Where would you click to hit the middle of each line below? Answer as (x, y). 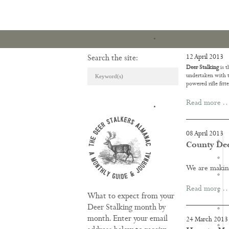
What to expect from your (131, 197)
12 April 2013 (204, 58)
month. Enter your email (127, 219)
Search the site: (112, 59)
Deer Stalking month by (126, 208)
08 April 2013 (204, 134)
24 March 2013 (207, 220)
